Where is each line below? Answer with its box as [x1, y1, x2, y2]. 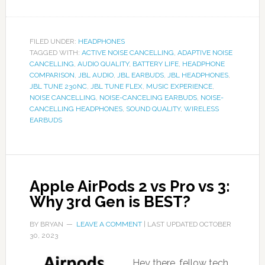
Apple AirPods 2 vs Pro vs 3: [29, 177, 230, 195]
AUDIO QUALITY [77, 60, 129, 68]
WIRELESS [183, 105, 219, 113]
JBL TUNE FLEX [90, 82, 143, 91]
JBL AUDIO [77, 71, 114, 79]
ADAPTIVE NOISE [177, 49, 232, 57]
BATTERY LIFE [132, 60, 179, 68]
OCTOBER [199, 220, 231, 228]
